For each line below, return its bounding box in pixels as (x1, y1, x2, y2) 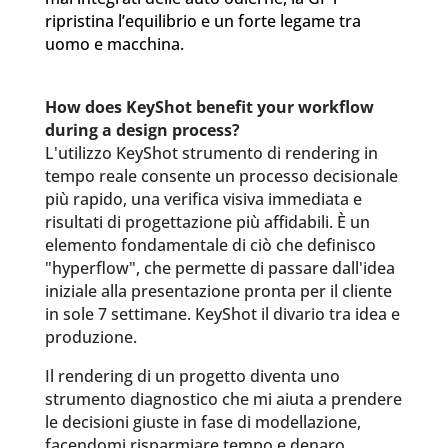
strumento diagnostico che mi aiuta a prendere (44, 388, 402, 410)
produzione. (44, 326, 137, 348)
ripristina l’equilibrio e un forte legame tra (44, 10, 361, 32)
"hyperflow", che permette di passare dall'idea (44, 257, 395, 279)
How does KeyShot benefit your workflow (44, 96, 374, 118)
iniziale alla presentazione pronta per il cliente (44, 280, 392, 302)
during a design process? (44, 119, 240, 141)
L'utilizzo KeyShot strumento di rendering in (44, 142, 378, 164)
